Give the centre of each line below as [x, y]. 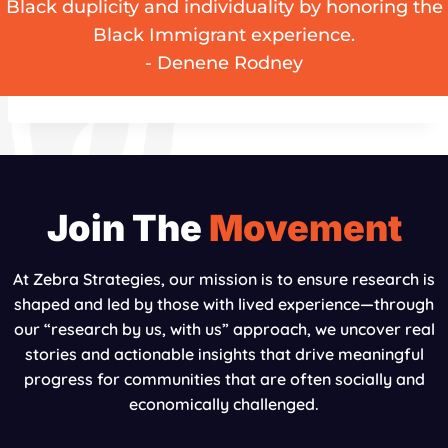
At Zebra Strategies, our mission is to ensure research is [224, 279]
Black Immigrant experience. [224, 35]
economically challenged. [224, 404]
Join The [124, 228]
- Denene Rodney [224, 63]
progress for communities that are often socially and [224, 379]
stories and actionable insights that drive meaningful [224, 354]
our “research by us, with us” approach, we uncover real [224, 329]
